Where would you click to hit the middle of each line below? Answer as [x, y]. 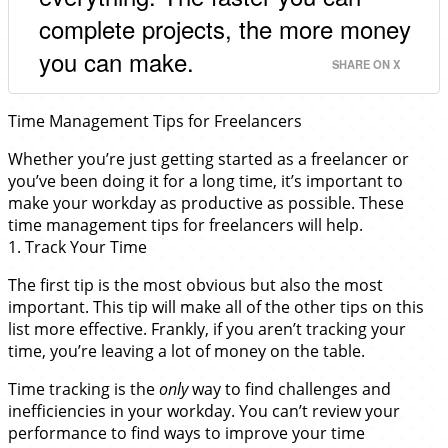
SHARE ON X [366, 64]
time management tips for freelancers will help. [185, 225]
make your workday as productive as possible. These [206, 203]
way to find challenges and [289, 389]
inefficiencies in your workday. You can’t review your [204, 411]
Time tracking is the [83, 389]
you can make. [116, 62]
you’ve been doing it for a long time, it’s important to [205, 181]
